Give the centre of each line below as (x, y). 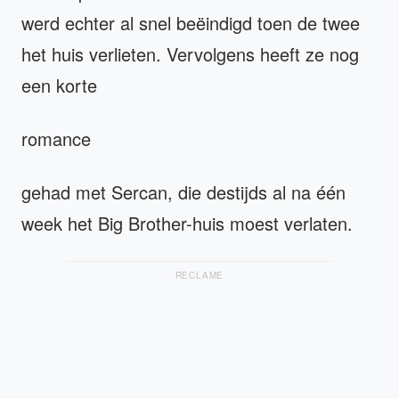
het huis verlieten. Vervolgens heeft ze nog (190, 54)
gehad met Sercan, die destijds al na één (183, 192)
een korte (59, 85)
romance (56, 138)
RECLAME (199, 275)
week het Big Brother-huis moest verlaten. (187, 223)
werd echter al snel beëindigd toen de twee (191, 23)
